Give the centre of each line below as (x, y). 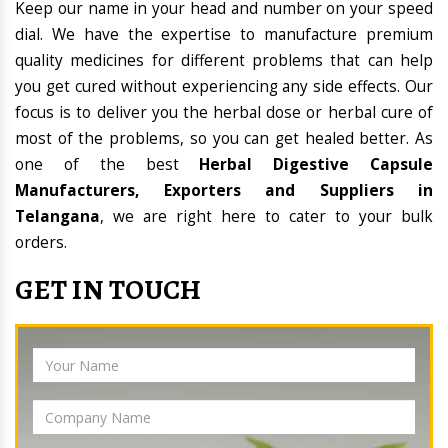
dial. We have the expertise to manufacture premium (224, 35)
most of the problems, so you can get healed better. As (224, 139)
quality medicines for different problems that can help (224, 61)
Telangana (57, 217)
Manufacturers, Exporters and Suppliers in (224, 191)
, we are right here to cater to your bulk (266, 217)
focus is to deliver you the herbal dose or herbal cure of (224, 113)
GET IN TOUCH (108, 290)
